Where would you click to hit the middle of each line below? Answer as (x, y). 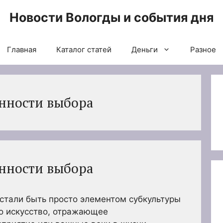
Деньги (145, 50)
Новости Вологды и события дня (111, 17)
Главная (22, 50)
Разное (203, 50)
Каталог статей (84, 50)
